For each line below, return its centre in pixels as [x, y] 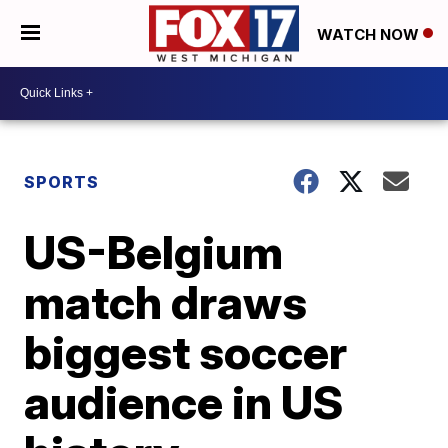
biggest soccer [186, 351]
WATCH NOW [370, 34]
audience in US [184, 401]
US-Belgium [154, 251]
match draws [166, 301]
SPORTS [62, 181]
